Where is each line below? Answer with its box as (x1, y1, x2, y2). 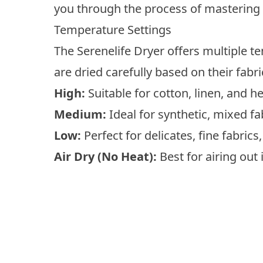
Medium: (54, 106, 106, 122)
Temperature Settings (54, 21, 171, 38)
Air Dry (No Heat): (54, 148, 157, 164)
